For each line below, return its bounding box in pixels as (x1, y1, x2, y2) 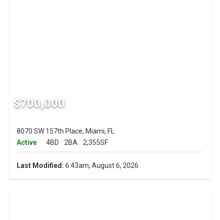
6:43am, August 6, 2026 (63, 162, 138, 170)
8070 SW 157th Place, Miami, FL (16, 127, 114, 136)
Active (16, 138, 37, 147)
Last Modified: (16, 162, 64, 170)
